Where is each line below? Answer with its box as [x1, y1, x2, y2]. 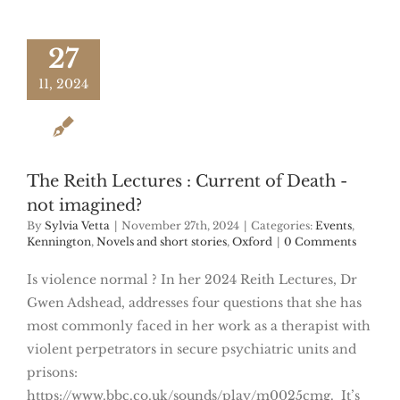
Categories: [251, 219, 315, 233]
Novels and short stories [96, 235, 227, 249]
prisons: [27, 364, 78, 381]
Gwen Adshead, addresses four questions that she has [27, 295, 362, 312]
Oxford [232, 235, 272, 249]
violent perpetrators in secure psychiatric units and [27, 341, 356, 358]
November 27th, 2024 [121, 219, 239, 233]
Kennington [27, 235, 91, 249]
